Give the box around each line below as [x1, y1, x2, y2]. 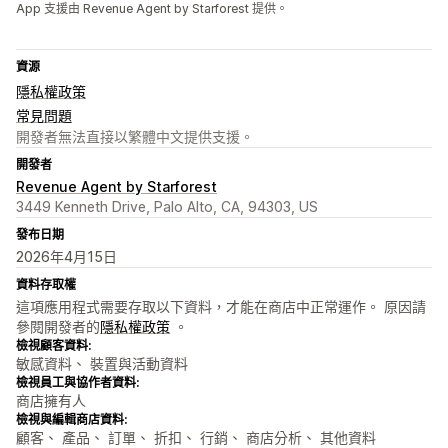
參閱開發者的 [16, 318, 100, 336]
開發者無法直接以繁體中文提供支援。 [16, 128, 254, 146]
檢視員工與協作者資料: [16, 375, 139, 391]
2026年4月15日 [16, 248, 117, 266]
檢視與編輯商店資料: [16, 412, 127, 428]
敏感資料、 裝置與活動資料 [16, 355, 188, 373]
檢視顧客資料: [16, 338, 91, 354]
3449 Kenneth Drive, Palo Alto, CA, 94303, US [16, 198, 318, 216]
